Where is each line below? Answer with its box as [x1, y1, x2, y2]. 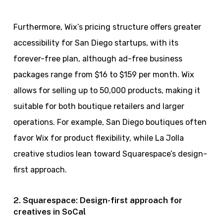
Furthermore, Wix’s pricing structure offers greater [13, 22, 201, 32]
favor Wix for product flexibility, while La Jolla [13, 133, 184, 143]
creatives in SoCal [13, 206, 86, 217]
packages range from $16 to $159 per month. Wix [13, 69, 194, 79]
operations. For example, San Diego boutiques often [13, 117, 207, 127]
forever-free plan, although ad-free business [13, 54, 182, 63]
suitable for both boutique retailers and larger [13, 101, 184, 111]
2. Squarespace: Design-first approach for [13, 195, 182, 205]
